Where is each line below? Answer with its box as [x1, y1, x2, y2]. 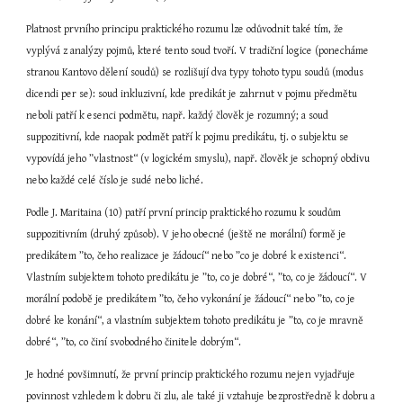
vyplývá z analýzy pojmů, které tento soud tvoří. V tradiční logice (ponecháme [26, 45, 370, 57]
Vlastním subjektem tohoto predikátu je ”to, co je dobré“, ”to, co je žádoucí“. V [26, 272, 368, 283]
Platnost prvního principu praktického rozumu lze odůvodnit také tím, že [26, 23, 345, 35]
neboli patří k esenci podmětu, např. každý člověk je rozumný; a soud [26, 110, 329, 121]
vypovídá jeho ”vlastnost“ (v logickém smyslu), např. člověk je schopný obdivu [26, 153, 371, 165]
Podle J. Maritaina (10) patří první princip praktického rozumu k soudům [26, 207, 342, 219]
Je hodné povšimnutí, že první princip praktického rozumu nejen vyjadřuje [26, 369, 356, 381]
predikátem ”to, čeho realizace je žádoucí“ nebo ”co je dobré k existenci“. [26, 250, 347, 262]
